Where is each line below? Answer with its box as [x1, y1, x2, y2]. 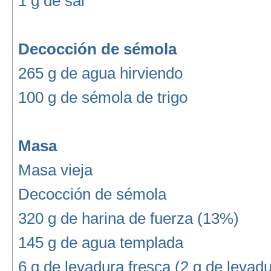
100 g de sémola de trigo [18, 88, 188, 106]
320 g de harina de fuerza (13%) [18, 209, 239, 227]
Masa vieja [18, 161, 93, 179]
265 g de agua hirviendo [18, 64, 183, 82]
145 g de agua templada [18, 233, 183, 252]
